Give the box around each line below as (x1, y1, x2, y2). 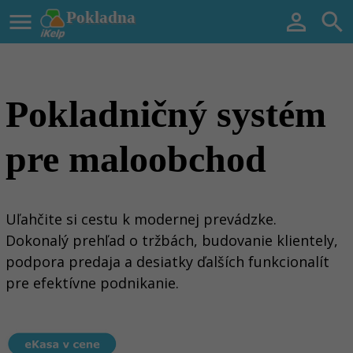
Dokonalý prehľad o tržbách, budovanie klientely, (6, 230, 338, 250)
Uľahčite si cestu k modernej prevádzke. (6, 209, 277, 229)
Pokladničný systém (6, 93, 326, 136)
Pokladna (65, 8, 136, 27)
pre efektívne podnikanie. (6, 273, 179, 292)
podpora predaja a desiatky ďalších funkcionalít (6, 251, 329, 271)
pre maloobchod (6, 138, 266, 180)
